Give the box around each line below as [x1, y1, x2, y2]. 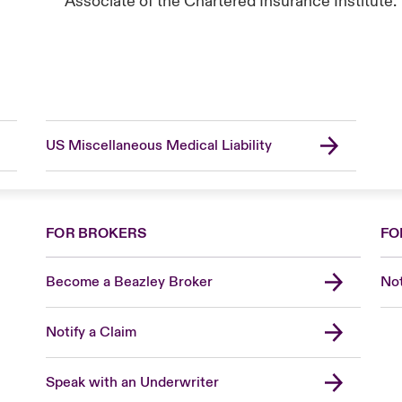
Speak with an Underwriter [46, 372, 220, 391]
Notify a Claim [46, 322, 137, 341]
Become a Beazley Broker [46, 272, 214, 291]
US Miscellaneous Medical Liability [45, 135, 272, 154]
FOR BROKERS [46, 223, 147, 242]
